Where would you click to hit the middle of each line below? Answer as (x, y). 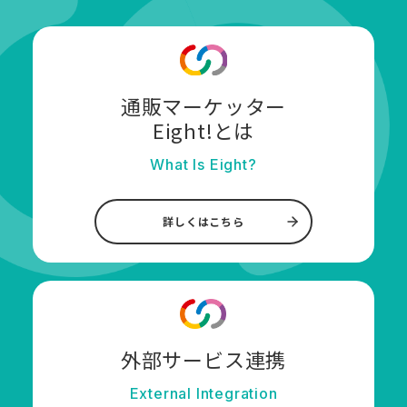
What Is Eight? (203, 164)
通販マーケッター (203, 105)
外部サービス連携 (203, 359)
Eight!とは (203, 129)
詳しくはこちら (203, 221)
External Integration (203, 394)
